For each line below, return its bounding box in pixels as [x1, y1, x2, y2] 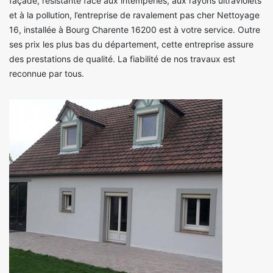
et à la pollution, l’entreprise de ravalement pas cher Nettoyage [9, 10, 260, 21]
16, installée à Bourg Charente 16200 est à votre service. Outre [9, 24, 260, 35]
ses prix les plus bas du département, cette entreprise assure [9, 39, 253, 50]
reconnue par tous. [9, 68, 84, 79]
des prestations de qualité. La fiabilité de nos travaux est [9, 54, 235, 65]
